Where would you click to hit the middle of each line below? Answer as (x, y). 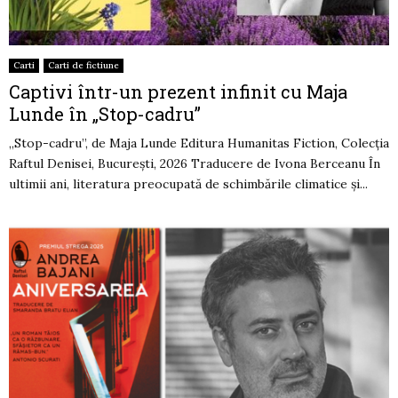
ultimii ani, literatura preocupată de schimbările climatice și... (188, 184)
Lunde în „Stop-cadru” (105, 114)
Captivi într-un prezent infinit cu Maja (178, 92)
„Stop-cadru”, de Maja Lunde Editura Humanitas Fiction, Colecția (199, 143)
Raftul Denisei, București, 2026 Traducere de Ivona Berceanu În (195, 164)
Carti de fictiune (84, 66)
